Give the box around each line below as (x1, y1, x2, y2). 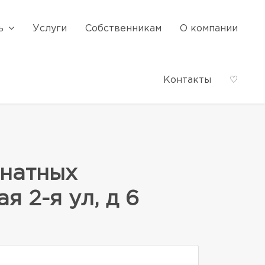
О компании (180, 24, 238, 33)
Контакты (163, 76, 211, 85)
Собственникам (85, 24, 161, 33)
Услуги (33, 24, 67, 33)
